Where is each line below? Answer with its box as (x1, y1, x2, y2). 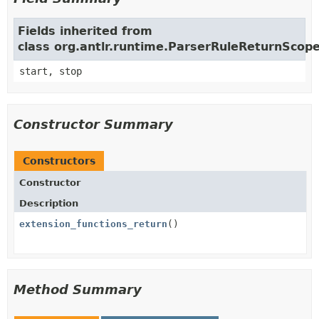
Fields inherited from (18, 24, 152, 38)
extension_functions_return (19, 219, 167, 229)
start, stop (19, 66, 82, 77)
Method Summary (14, 282, 142, 297)
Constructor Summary (14, 117, 173, 132)
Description (19, 198, 78, 209)
